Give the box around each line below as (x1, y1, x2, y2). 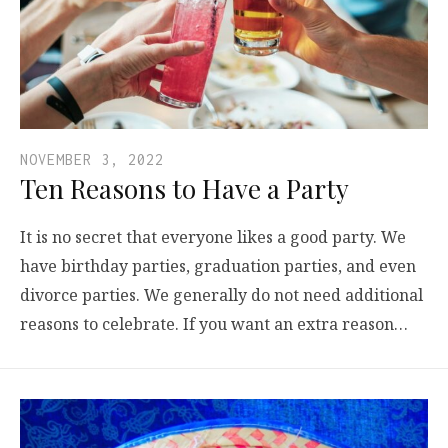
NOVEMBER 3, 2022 (20, 150, 164, 168)
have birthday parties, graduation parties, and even (20, 254, 416, 277)
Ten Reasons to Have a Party (20, 170, 349, 206)
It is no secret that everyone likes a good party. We (20, 225, 406, 248)
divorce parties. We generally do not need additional (20, 283, 423, 306)
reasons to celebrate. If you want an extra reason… (20, 312, 408, 335)
